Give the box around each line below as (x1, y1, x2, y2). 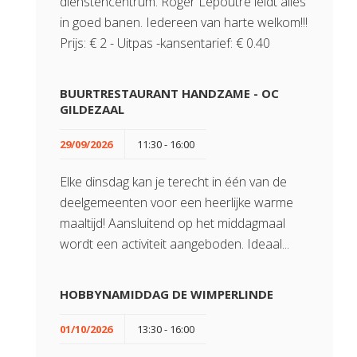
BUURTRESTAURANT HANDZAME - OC (60, 85, 279, 101)
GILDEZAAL (60, 101, 124, 117)
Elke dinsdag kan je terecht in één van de (60, 173, 287, 190)
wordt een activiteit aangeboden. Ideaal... (60, 235, 289, 253)
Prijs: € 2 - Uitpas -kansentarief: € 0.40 (60, 34, 270, 52)
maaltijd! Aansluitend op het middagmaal (60, 214, 285, 232)
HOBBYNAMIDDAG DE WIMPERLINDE (60, 286, 273, 302)
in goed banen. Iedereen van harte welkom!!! (60, 14, 308, 31)
